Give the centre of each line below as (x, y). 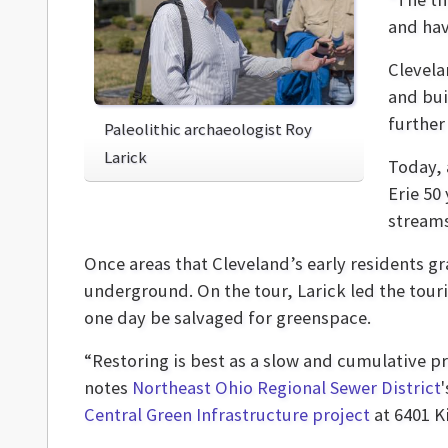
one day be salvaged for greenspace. (227, 317)
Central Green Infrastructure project (227, 414)
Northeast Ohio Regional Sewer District (286, 387)
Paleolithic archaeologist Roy (208, 129)
